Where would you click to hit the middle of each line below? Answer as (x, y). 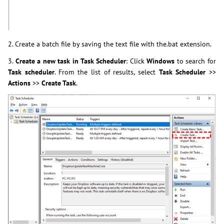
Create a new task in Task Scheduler (71, 61)
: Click (136, 61)
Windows (161, 61)
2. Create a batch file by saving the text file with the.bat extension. (110, 44)
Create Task (59, 83)
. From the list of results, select (106, 72)
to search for (195, 61)
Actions (19, 83)
